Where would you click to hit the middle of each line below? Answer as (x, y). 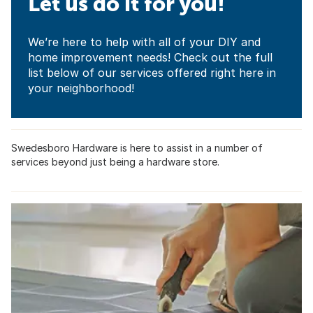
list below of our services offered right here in (152, 73)
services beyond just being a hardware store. (115, 162)
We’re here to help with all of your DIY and (144, 42)
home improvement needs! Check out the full (150, 58)
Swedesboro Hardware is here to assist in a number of (137, 148)
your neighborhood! (81, 88)
